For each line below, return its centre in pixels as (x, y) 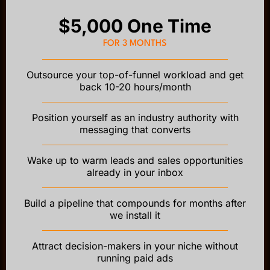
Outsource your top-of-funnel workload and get (135, 74)
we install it (135, 215)
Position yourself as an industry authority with (135, 117)
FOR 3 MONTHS (135, 43)
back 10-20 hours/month (135, 86)
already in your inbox (135, 172)
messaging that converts (135, 129)
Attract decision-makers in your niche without (135, 246)
